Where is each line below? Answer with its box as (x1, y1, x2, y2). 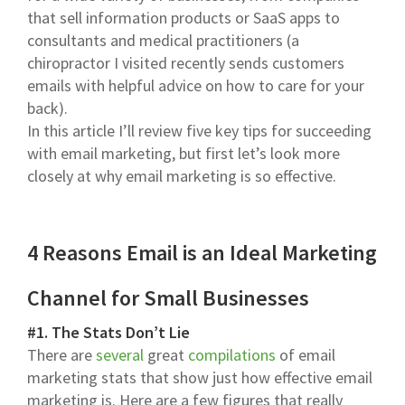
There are (27, 344, 96, 365)
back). (27, 97, 68, 118)
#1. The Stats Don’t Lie (27, 321, 190, 343)
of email (276, 344, 335, 365)
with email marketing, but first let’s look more (27, 142, 340, 164)
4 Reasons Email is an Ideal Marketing (27, 238, 377, 267)
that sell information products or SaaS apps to (27, 6, 340, 28)
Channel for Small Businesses (27, 283, 309, 312)
